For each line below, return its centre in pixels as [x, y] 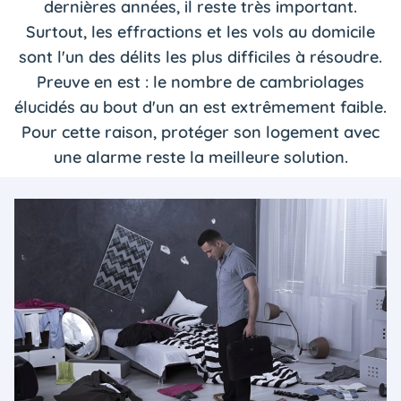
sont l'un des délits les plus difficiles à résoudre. [200, 57]
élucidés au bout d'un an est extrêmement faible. [200, 107]
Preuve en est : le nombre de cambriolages [200, 82]
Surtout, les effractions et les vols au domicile [200, 32]
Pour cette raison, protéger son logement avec [200, 132]
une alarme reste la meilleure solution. [200, 157]
